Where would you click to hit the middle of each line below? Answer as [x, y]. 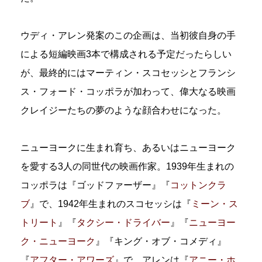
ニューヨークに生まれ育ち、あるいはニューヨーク [128, 147]
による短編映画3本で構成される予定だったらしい [126, 54]
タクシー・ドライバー [123, 222]
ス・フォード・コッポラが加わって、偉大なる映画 [128, 91]
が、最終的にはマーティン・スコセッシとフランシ [128, 73]
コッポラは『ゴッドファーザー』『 [95, 185]
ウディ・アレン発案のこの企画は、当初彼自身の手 [128, 35]
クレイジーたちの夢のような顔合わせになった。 [123, 110]
